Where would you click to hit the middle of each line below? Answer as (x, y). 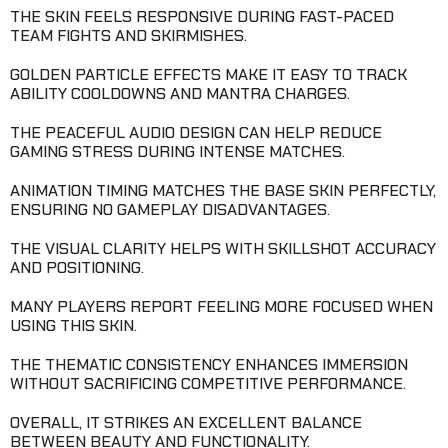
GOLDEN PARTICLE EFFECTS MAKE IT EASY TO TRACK (208, 74)
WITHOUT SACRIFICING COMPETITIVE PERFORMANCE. (208, 383)
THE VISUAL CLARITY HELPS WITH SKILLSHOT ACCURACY (223, 248)
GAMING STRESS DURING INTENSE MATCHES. (177, 151)
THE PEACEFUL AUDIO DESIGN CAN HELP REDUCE (196, 132)
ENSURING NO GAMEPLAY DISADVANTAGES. (170, 209)
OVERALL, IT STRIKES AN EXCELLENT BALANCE (186, 422)
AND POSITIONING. (77, 267)
